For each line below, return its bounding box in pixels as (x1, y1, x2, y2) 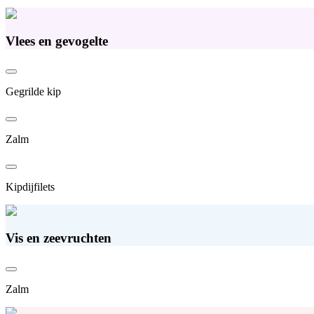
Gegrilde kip (6, 86, 61, 98)
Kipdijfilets (6, 181, 55, 193)
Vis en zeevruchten (6, 231, 111, 246)
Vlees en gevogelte (6, 33, 108, 48)
